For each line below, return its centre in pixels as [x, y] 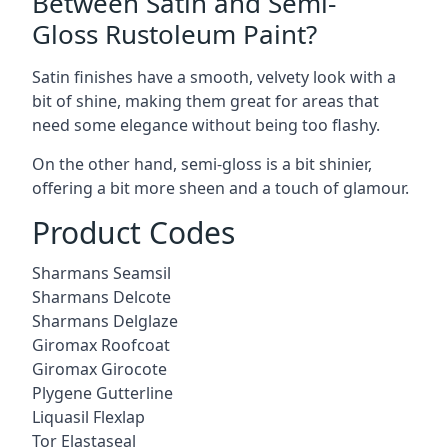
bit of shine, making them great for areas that [205, 100]
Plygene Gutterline [102, 392]
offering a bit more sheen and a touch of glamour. [220, 187]
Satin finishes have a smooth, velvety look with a [214, 76]
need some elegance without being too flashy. [206, 124]
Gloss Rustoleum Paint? [174, 33]
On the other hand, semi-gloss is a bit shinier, [202, 163]
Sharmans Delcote [101, 296]
